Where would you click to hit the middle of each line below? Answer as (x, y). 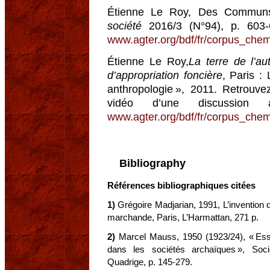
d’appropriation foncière (165, 76)
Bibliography (152, 164)
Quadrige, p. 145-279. (150, 262)
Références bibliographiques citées (181, 186)
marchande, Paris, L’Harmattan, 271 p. (183, 218)
